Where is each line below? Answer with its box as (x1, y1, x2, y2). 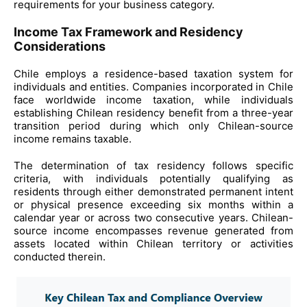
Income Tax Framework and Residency (14, 25, 243, 39)
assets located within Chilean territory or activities (14, 237, 293, 250)
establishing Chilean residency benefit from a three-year (14, 106, 293, 119)
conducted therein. (14, 250, 106, 263)
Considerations (14, 39, 106, 53)
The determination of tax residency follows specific (14, 159, 293, 172)
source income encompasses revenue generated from (14, 224, 293, 237)
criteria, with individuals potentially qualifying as (14, 172, 293, 185)
